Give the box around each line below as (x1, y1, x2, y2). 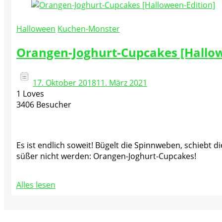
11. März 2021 (96, 77, 147, 88)
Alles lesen (16, 179, 55, 190)
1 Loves (16, 88, 44, 99)
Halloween (16, 23, 55, 34)
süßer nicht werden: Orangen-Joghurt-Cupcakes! (16, 150, 196, 162)
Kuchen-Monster (57, 23, 120, 34)
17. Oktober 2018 (33, 77, 96, 88)
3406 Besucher (16, 99, 71, 110)
